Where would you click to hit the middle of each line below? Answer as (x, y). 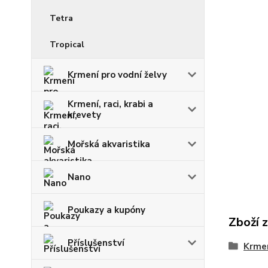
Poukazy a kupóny (106, 210)
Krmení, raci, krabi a (110, 104)
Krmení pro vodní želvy (117, 74)
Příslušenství (96, 243)
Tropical (67, 44)
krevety (84, 115)
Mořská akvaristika (109, 144)
